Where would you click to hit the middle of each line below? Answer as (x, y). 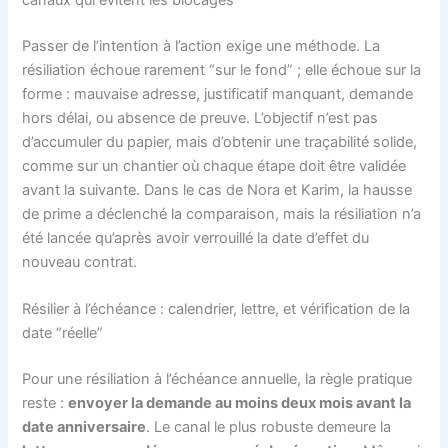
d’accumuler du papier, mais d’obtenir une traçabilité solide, (220, 142)
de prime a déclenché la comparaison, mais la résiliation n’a (222, 214)
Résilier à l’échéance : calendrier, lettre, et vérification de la (216, 309)
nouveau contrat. (80, 262)
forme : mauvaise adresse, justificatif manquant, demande (218, 94)
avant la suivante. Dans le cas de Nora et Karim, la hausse (217, 190)
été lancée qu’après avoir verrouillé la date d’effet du (196, 238)
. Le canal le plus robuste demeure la (269, 427)
